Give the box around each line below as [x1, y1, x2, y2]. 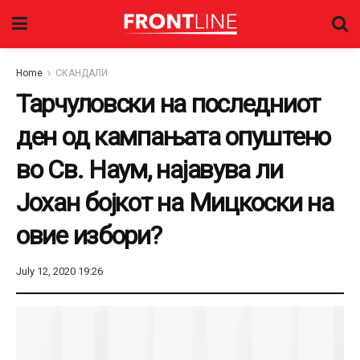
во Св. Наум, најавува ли [16, 154, 283, 185]
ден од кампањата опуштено [16, 121, 330, 152]
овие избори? [16, 220, 162, 251]
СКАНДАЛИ [55, 67, 108, 79]
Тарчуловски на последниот [16, 88, 320, 119]
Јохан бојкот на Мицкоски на [16, 187, 333, 218]
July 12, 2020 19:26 [16, 264, 103, 277]
